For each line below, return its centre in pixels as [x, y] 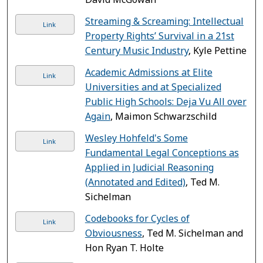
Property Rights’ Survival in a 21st [159, 36]
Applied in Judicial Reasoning [149, 167]
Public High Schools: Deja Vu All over [166, 101]
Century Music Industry [136, 50]
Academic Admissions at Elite [149, 72]
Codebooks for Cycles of [137, 218]
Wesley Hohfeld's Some [136, 138]
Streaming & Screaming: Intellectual [164, 21]
